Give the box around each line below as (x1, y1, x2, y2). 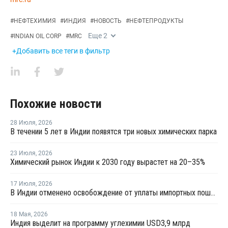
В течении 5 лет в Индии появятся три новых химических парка (10, 126, 217, 136)
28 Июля (10, 119, 36, 126)
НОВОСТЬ (94, 17, 122, 24)
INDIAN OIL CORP (14, 32, 62, 40)
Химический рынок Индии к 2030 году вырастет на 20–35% (10, 157, 205, 167)
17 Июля (10, 180, 36, 187)
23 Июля (10, 149, 36, 157)
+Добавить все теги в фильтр (12, 46, 110, 55)
